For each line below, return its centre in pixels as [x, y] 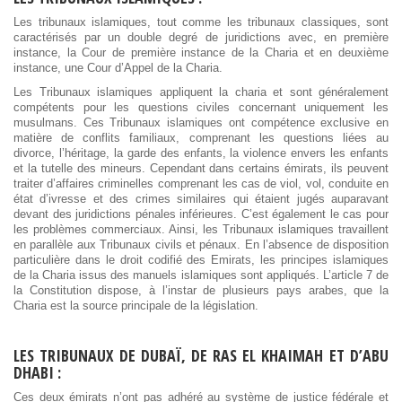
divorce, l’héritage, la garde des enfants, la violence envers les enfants [201, 153]
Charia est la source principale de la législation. [136, 306]
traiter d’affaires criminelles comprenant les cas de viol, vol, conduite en [201, 184]
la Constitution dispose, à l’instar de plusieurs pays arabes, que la [201, 290]
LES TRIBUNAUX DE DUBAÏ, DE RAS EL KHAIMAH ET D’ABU [201, 355]
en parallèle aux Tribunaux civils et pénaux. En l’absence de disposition [201, 245]
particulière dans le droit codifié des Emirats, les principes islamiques [201, 260]
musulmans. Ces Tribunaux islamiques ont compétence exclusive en [201, 122]
